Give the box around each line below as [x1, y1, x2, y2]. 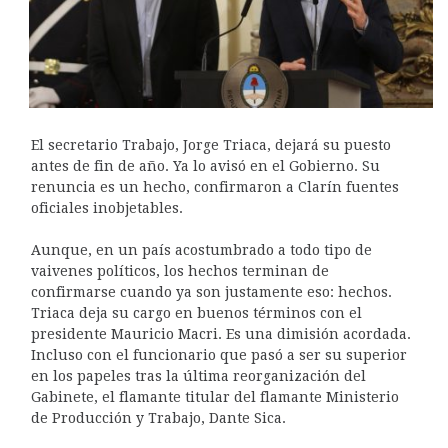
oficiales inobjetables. [30, 199, 183, 216]
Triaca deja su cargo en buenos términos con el [30, 304, 362, 321]
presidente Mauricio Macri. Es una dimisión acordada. [30, 325, 411, 342]
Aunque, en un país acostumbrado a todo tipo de [30, 241, 372, 258]
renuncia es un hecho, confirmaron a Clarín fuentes [30, 178, 399, 195]
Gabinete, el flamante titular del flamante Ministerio [30, 388, 399, 405]
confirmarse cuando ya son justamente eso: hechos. [30, 283, 392, 300]
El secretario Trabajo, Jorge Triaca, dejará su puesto [30, 136, 391, 153]
